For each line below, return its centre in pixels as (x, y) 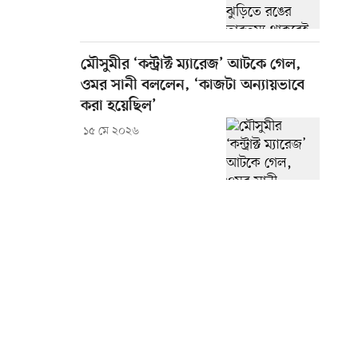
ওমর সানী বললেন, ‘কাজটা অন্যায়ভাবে (193, 86)
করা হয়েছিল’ (119, 107)
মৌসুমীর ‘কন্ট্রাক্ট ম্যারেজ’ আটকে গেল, (191, 66)
